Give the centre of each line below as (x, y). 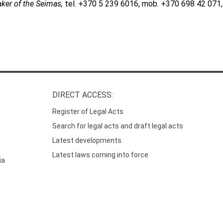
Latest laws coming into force (101, 155)
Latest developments (87, 140)
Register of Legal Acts (88, 111)
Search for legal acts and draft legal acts (118, 126)
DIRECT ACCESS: (83, 95)
